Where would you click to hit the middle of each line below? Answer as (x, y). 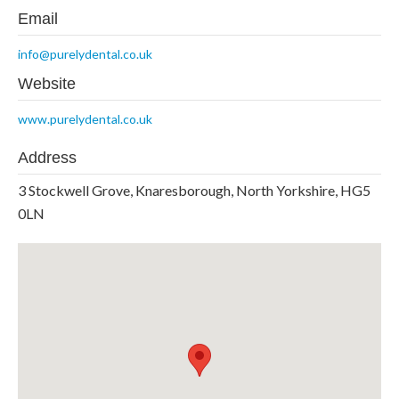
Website (46, 83)
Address (47, 157)
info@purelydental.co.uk (85, 53)
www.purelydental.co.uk (85, 118)
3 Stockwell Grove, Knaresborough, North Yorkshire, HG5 (194, 190)
